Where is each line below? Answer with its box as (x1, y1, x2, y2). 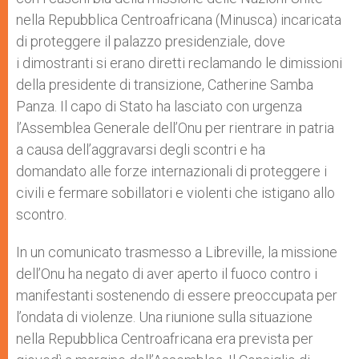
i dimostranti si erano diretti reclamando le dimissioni (16, 54, 342, 71)
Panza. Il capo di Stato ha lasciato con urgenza (16, 98, 302, 115)
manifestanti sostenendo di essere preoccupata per (16, 287, 337, 304)
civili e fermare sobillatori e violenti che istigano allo (16, 184, 335, 201)
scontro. (16, 206, 70, 223)
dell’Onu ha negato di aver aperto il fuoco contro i (16, 265, 317, 282)
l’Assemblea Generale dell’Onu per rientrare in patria (16, 119, 334, 136)
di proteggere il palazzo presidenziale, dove (16, 33, 285, 50)
